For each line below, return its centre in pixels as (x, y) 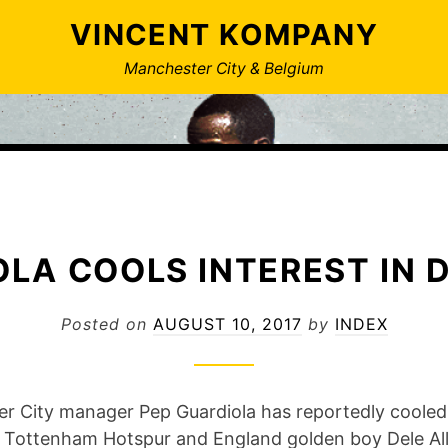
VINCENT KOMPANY (224, 34)
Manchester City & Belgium (224, 68)
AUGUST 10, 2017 (227, 323)
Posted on (106, 323)
